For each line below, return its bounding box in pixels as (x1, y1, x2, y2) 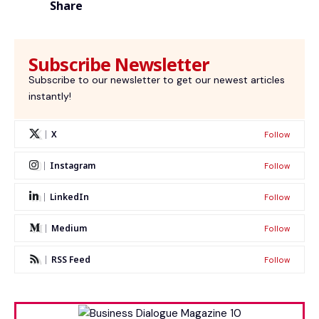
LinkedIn (50, 191, 89, 204)
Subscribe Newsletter (28, 52, 209, 77)
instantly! (28, 90, 71, 103)
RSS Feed (51, 253, 90, 266)
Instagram (50, 159, 95, 172)
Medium (51, 222, 87, 235)
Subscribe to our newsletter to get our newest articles (28, 73, 285, 87)
